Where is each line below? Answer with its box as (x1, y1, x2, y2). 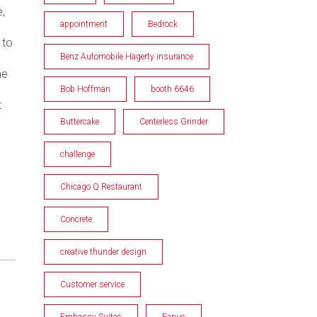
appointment (60, 18, 108, 29)
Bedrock (148, 18, 178, 29)
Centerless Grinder (139, 116, 208, 127)
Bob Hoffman (60, 83, 110, 94)
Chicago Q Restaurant (60, 181, 142, 192)
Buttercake (60, 116, 99, 127)
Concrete (60, 214, 92, 224)
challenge (60, 149, 95, 159)
